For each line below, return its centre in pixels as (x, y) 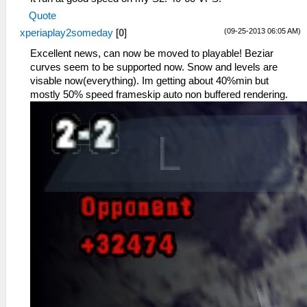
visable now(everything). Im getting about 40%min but (149, 81)
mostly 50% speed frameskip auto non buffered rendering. (159, 94)
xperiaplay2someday (66, 33)
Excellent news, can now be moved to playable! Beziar (152, 53)
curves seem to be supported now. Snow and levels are (154, 67)
